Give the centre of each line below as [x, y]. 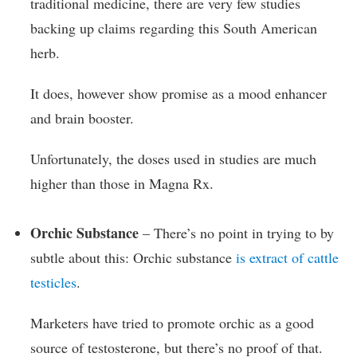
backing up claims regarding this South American [174, 27]
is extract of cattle [287, 257]
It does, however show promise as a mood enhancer [178, 93]
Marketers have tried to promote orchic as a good [172, 323]
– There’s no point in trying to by [236, 233]
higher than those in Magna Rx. [122, 183]
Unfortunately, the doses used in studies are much [173, 158]
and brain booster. [82, 118]
